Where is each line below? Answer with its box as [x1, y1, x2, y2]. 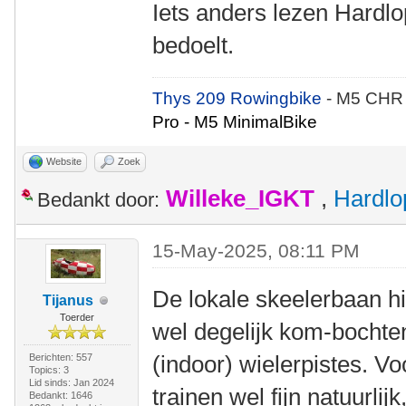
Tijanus [42, 293, 93, 308]
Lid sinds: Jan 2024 [28, 377, 114, 388]
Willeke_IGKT [166, 186, 314, 211]
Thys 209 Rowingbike [152, 89, 327, 108]
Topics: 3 [28, 364, 69, 375]
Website [46, 156, 82, 167]
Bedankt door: [37, 188, 159, 211]
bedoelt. [152, 32, 235, 59]
